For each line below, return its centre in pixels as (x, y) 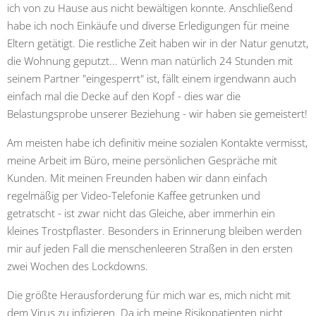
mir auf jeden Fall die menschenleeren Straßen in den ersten (150, 248)
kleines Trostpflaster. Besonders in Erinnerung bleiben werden (154, 230)
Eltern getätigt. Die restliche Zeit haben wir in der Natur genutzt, (158, 43)
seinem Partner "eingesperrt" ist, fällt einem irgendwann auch (152, 78)
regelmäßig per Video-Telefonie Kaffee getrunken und (134, 195)
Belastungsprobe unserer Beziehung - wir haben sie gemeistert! (157, 113)
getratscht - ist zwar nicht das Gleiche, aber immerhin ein (141, 213)
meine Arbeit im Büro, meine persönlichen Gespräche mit (142, 160)
